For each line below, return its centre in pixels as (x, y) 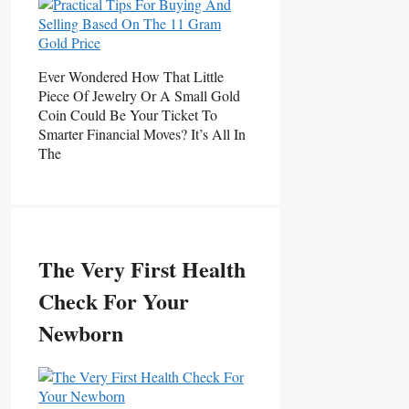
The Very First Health (142, 269)
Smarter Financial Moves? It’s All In (142, 133)
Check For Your (114, 301)
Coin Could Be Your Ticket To (128, 114)
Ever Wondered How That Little (131, 76)
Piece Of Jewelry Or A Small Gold (139, 95)
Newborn (81, 333)
